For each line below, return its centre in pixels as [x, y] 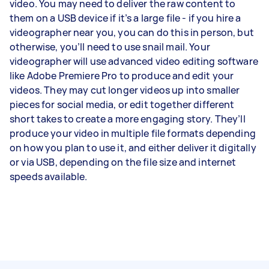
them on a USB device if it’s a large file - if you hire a [125, 18]
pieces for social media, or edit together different [122, 104]
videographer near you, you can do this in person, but [132, 32]
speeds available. [49, 176]
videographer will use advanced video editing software [134, 61]
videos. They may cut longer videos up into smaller [125, 90]
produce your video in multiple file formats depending [133, 133]
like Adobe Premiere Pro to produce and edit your [122, 75]
